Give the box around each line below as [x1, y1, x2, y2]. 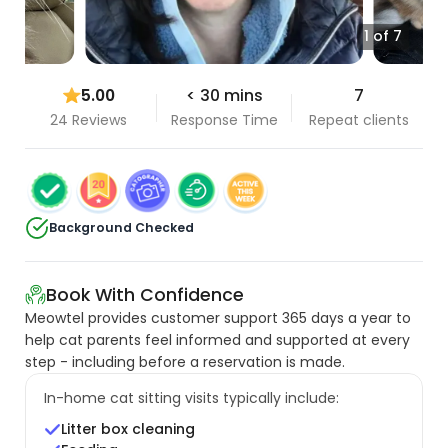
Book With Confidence [46, 282, 245, 307]
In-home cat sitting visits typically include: [43, 387, 339, 408]
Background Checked [49, 219, 195, 237]
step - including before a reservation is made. [25, 351, 346, 372]
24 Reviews [50, 109, 128, 130]
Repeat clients [309, 109, 410, 130]
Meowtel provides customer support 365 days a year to [25, 307, 412, 328]
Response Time [170, 109, 278, 130]
